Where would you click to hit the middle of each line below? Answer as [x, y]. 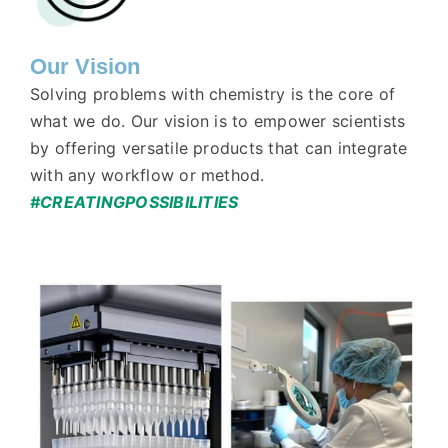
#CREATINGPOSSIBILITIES [134, 202]
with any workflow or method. [147, 175]
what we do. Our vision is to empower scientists [217, 121]
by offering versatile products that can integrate [218, 148]
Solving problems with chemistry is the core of [212, 94]
